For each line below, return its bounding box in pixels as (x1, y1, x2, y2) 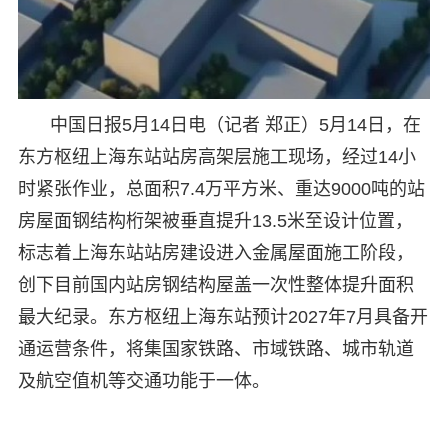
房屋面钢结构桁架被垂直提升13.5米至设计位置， (17, 211, 413, 232)
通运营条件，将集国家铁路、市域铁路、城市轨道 (17, 339, 414, 360)
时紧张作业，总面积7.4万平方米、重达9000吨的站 (17, 179, 425, 200)
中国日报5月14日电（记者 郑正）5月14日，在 (49, 115, 421, 136)
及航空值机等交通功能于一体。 (17, 371, 270, 392)
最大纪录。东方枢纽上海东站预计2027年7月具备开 (17, 307, 428, 328)
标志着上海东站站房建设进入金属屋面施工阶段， (17, 243, 414, 264)
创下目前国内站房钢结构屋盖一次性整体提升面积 (17, 275, 414, 296)
